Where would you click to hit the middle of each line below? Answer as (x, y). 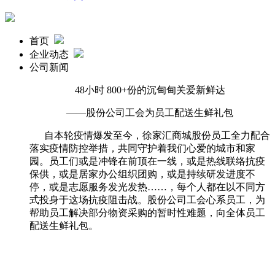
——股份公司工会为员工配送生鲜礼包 (150, 113)
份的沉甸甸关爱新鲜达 (176, 90)
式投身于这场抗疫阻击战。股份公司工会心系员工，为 (147, 200)
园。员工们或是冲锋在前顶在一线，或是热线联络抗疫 (147, 161)
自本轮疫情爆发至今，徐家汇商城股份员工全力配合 (150, 135)
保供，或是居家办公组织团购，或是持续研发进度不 (142, 174)
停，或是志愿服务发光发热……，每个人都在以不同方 (147, 187)
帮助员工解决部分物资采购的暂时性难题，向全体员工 (147, 213)
